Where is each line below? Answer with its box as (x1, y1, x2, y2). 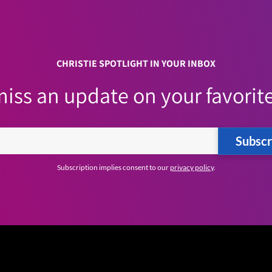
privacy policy (169, 162, 214, 172)
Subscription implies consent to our (56, 162, 170, 172)
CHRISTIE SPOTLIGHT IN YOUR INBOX (56, 56, 216, 70)
